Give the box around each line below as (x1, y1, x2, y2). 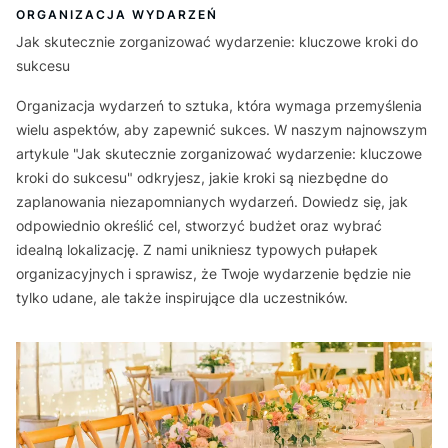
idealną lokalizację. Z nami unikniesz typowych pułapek (16, 240, 378, 258)
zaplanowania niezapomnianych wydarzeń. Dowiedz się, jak (16, 192, 408, 210)
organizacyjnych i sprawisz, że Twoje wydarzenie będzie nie (16, 264, 411, 282)
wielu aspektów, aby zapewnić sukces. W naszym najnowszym (16, 120, 427, 138)
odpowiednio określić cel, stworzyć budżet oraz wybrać (16, 216, 382, 234)
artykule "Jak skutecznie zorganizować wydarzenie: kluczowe (16, 144, 422, 162)
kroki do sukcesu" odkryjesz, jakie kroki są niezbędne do (16, 168, 388, 186)
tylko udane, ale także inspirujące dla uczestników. (16, 288, 348, 306)
